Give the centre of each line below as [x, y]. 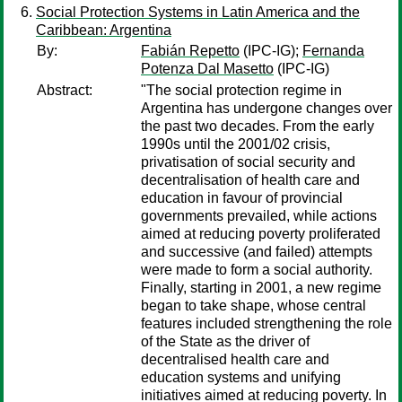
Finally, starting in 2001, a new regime [261, 288]
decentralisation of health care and [250, 180]
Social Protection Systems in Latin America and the [198, 12]
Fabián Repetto [190, 51]
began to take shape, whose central [253, 306]
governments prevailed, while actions [259, 216]
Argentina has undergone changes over [267, 108]
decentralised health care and [235, 359]
